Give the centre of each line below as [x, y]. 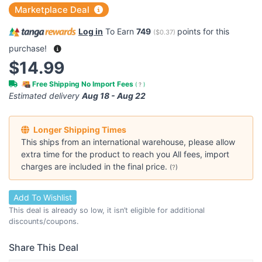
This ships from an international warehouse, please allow [128, 142]
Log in [91, 32]
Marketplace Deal [53, 10]
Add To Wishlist [43, 197]
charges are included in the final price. [95, 166]
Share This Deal [44, 248]
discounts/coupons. [44, 221]
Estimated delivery [45, 95]
